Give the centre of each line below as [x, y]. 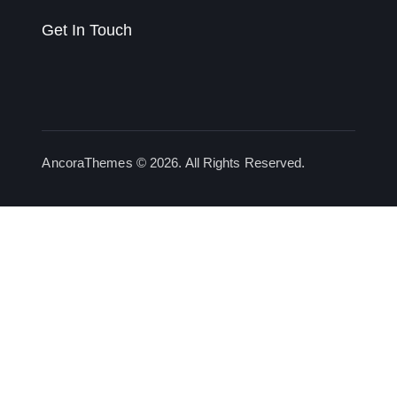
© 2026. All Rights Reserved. [219, 162]
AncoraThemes [87, 162]
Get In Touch [87, 31]
